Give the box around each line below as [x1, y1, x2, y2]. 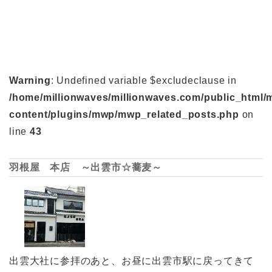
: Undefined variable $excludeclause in [50, 75, 237, 86]
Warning [9, 75, 51, 86]
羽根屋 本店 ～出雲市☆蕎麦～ [9, 161, 162, 172]
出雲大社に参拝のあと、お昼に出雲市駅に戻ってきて [9, 255, 254, 266]
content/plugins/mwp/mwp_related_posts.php [9, 109, 239, 120]
